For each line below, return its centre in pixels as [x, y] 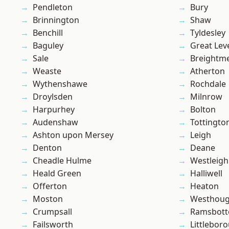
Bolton [203, 110]
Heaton [204, 186]
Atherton [208, 71]
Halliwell [206, 174]
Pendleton [53, 7]
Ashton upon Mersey [73, 135]
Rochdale [208, 84]
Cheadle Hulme [62, 161]
